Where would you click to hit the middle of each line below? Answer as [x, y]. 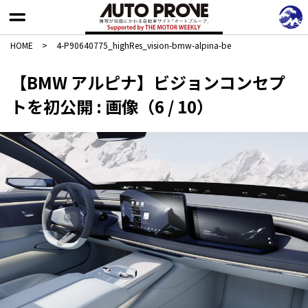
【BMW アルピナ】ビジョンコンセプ [148, 82]
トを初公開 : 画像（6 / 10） [112, 106]
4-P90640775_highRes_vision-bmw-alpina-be [144, 45]
